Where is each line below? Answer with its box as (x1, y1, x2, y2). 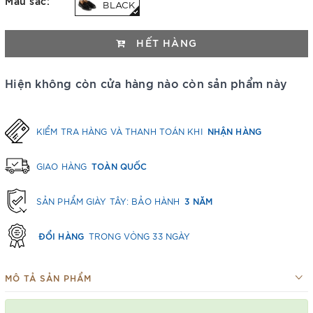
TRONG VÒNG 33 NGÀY (85, 230, 191, 241)
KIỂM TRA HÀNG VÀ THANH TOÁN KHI (36, 125, 205, 136)
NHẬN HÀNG (207, 124, 261, 136)
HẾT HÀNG (133, 36, 197, 49)
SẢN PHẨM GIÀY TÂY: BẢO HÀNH (36, 195, 183, 206)
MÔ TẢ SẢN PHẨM (5, 272, 92, 283)
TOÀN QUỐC (92, 159, 147, 171)
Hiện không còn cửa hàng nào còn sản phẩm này (5, 75, 287, 90)
